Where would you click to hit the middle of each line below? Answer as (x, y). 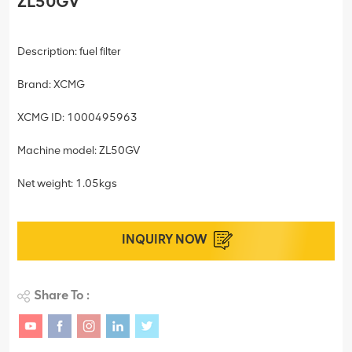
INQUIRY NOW (164, 239)
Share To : (62, 295)
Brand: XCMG (51, 84)
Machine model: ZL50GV (79, 150)
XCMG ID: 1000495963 (77, 117)
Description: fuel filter (69, 51)
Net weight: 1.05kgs (67, 183)
